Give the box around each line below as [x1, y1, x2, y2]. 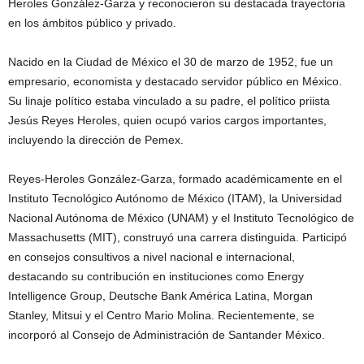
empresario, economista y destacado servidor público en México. [8, 75, 342, 89]
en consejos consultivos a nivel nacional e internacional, [8, 250, 295, 264]
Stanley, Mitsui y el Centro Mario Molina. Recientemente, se [8, 309, 314, 323]
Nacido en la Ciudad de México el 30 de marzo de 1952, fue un [8, 55, 333, 69]
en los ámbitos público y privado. [8, 16, 176, 30]
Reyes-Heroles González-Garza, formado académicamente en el [8, 172, 342, 186]
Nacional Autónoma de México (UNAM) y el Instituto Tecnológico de [8, 211, 354, 225]
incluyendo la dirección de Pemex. [8, 133, 184, 147]
